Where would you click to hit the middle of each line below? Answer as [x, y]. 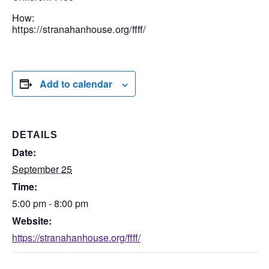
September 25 [42, 169]
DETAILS [35, 135]
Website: [32, 221]
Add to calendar [76, 84]
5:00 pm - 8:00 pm [50, 203]
